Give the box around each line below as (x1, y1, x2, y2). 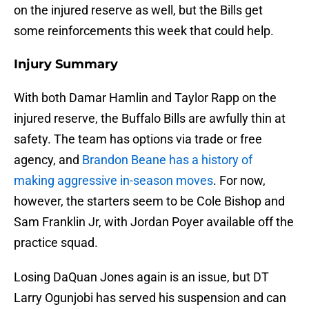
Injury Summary (14, 57, 118, 72)
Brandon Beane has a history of (82, 152, 252, 168)
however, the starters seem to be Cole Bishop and (14, 194, 285, 209)
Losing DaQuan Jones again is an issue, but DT (14, 270, 269, 285)
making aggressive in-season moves (14, 173, 213, 188)
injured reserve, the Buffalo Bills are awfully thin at (14, 111, 286, 126)
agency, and (14, 152, 82, 168)
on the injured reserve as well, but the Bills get (14, 3, 263, 18)
